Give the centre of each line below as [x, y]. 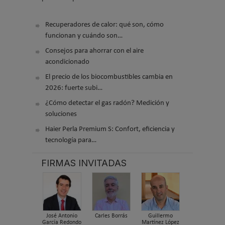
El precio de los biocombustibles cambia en [109, 77]
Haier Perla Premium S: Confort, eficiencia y [110, 129]
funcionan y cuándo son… [84, 36]
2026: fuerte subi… [74, 88]
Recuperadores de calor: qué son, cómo [104, 25]
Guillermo [160, 216]
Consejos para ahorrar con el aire [94, 51]
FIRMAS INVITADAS [84, 163]
